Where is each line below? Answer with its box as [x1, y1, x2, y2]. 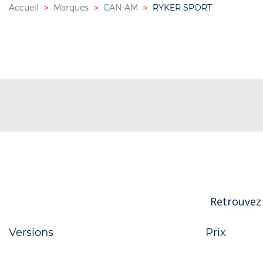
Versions [9, 226, 53, 239]
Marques [53, 2, 89, 13]
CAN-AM [103, 2, 138, 13]
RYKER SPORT [153, 2, 212, 13]
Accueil [9, 2, 39, 13]
